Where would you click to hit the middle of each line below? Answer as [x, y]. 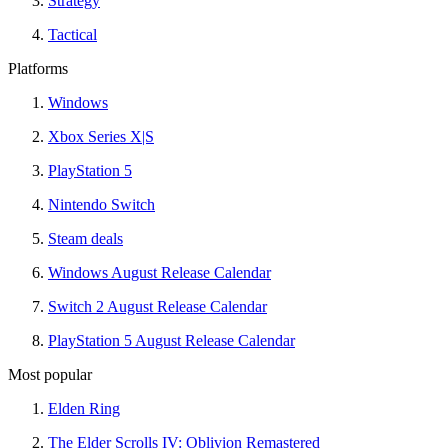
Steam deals [85, 238]
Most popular [50, 374]
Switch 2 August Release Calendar [157, 306]
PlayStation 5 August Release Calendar [171, 340]
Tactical [72, 34]
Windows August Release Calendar [159, 272]
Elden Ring [84, 408]
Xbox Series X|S [101, 136]
